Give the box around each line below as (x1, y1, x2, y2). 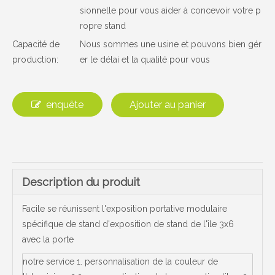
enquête (46, 99, 83, 110)
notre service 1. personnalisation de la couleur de (23, 257, 218, 266)
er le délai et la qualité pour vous (80, 55, 210, 64)
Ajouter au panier (130, 99, 206, 110)
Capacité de (12, 39, 60, 49)
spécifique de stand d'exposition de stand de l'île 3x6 (22, 219, 234, 229)
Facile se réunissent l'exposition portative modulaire (22, 204, 227, 214)
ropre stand (80, 21, 126, 31)
